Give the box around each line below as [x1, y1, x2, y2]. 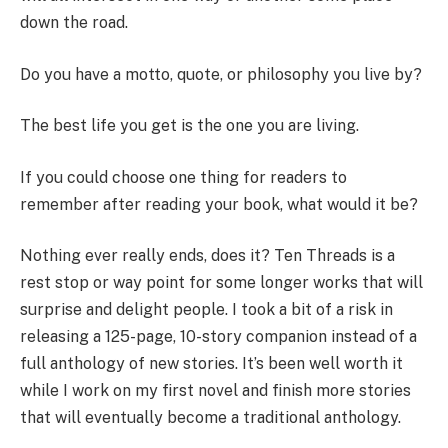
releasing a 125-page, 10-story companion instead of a [20, 327, 417, 347]
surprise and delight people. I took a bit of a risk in [20, 300, 393, 320]
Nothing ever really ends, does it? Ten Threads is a [20, 246, 395, 266]
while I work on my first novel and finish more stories [20, 381, 411, 401]
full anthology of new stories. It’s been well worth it [20, 354, 403, 374]
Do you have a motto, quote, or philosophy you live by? [20, 64, 422, 84]
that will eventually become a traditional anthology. [20, 408, 401, 428]
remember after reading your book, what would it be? [20, 194, 418, 214]
